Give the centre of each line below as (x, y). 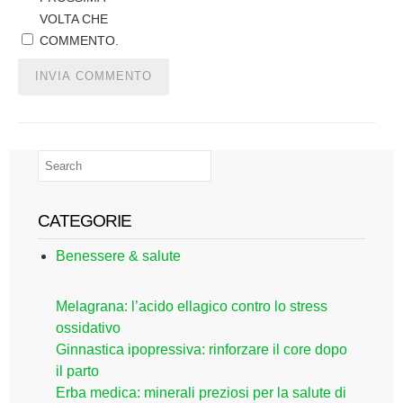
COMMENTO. (79, 40)
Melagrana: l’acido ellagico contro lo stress (192, 306)
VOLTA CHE (74, 19)
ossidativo (88, 328)
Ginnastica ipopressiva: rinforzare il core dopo (201, 349)
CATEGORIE (85, 221)
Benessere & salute (118, 256)
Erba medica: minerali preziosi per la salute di (201, 393)
